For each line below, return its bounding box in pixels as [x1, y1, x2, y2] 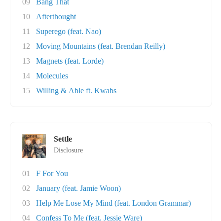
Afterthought [36, 12, 76, 21]
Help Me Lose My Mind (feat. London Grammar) [36, 199, 191, 207]
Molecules [36, 72, 68, 80]
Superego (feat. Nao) [36, 27, 101, 36]
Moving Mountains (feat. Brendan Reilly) [36, 42, 165, 50]
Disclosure [54, 147, 83, 154]
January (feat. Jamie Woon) [36, 184, 121, 192]
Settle [54, 135, 72, 143]
